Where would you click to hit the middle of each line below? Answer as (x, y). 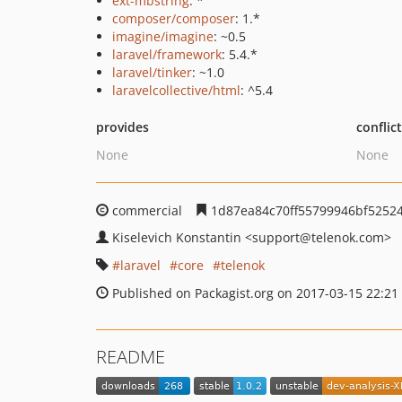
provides (122, 127)
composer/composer (174, 18)
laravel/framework (167, 54)
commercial (147, 210)
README (131, 357)
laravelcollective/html (176, 90)
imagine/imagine (163, 36)
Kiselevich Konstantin (179, 237)
